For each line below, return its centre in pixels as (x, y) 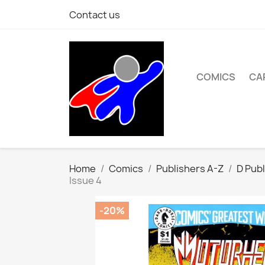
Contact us (95, 15)
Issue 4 (85, 180)
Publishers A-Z (190, 169)
